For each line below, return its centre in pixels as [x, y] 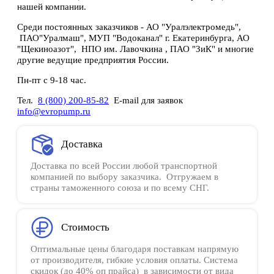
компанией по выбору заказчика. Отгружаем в [124, 177]
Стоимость [85, 227]
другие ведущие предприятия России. [93, 60]
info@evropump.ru [54, 111]
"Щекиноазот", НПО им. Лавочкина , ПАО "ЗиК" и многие [135, 49]
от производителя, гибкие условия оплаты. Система [134, 260]
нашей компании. [52, 7]
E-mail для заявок [146, 100]
